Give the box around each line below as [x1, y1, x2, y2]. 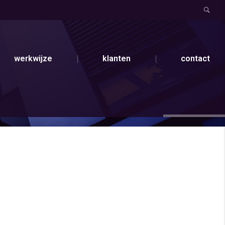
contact [181, 53, 210, 63]
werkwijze [14, 53, 52, 63]
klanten [102, 53, 131, 63]
